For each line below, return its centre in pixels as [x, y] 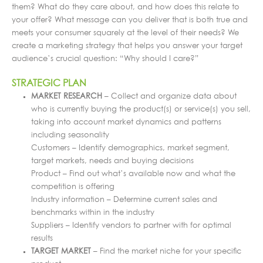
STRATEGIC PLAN [49, 83]
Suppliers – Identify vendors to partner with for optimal [131, 225]
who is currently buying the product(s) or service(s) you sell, [141, 109]
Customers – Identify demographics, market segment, [130, 148]
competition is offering [73, 187]
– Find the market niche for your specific [166, 251]
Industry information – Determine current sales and [124, 200]
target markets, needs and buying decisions [112, 161]
